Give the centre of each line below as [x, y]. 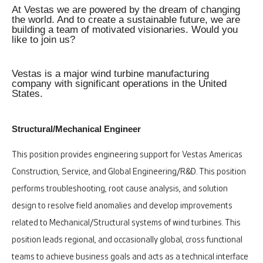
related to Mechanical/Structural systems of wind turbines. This [126, 224]
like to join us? [43, 39]
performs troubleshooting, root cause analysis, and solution [120, 190]
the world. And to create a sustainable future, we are [126, 19]
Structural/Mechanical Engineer [76, 129]
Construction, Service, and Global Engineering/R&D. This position [129, 173]
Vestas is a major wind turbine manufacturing [110, 74]
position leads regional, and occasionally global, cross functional [127, 241]
